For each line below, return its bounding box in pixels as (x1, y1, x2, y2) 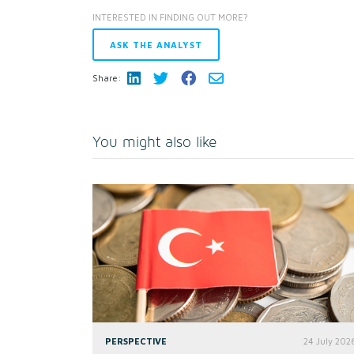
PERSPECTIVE (105, 336, 167, 346)
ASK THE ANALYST (110, 39, 202, 50)
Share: (92, 73, 121, 83)
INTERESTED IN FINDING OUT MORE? (92, 12, 248, 23)
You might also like (92, 135, 217, 150)
